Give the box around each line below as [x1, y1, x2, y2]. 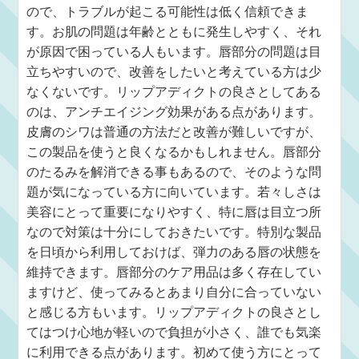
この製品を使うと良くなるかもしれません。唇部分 [26, 145, 322, 159]
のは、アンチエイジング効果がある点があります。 [26, 105, 322, 119]
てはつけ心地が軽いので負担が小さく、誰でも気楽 [26, 325, 322, 339]
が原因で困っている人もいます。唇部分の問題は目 [26, 45, 322, 58]
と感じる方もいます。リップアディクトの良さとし [26, 305, 322, 319]
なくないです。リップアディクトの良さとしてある [26, 85, 322, 99]
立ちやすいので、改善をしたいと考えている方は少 [26, 65, 322, 79]
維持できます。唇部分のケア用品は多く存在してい [26, 265, 322, 279]
